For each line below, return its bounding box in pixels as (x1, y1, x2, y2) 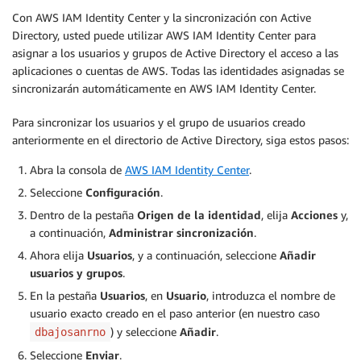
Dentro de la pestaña (30, 208, 137, 222)
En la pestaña (30, 288, 100, 303)
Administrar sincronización (109, 226, 254, 240)
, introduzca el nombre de (206, 288, 335, 303)
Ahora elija (30, 248, 87, 263)
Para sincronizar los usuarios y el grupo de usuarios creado (12, 115, 305, 130)
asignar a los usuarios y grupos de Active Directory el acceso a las (12, 46, 338, 60)
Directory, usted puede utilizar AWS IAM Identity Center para (12, 28, 316, 43)
